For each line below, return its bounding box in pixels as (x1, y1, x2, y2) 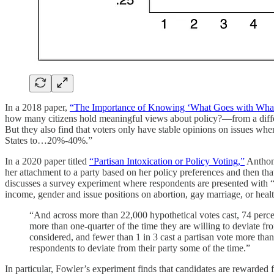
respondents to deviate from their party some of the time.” (29, 242, 250, 253)
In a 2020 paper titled (5, 155, 89, 166)
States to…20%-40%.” (5, 135, 92, 146)
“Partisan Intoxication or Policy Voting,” (89, 155, 245, 166)
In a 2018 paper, (5, 102, 70, 113)
